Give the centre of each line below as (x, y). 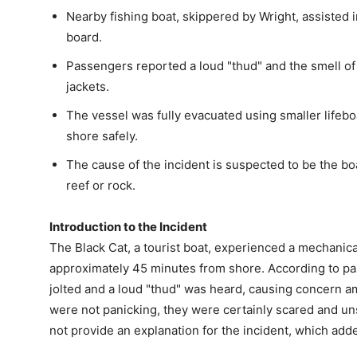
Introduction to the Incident (128, 227)
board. (84, 37)
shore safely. (102, 136)
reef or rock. (101, 186)
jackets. (88, 87)
